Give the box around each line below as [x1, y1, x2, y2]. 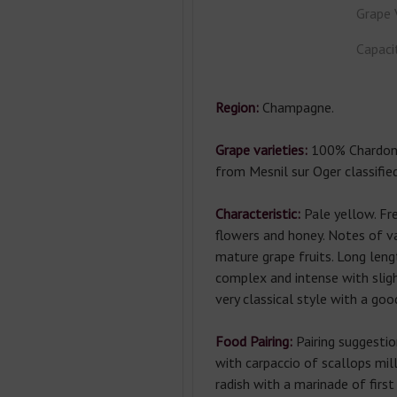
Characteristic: [214, 205, 300, 222]
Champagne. [261, 98, 334, 116]
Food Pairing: [214, 332, 292, 350]
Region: [214, 98, 259, 116]
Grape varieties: [214, 141, 307, 159]
